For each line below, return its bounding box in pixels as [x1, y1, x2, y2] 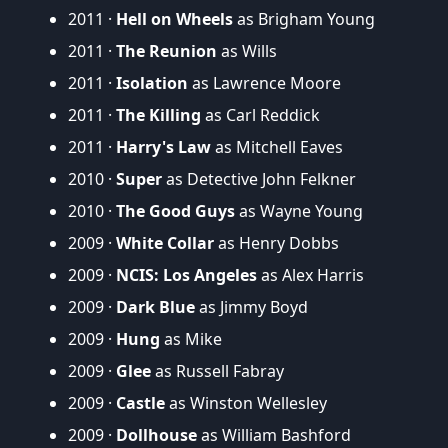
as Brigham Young [233, 7, 375, 30]
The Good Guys [116, 199, 235, 222]
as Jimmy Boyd [195, 295, 308, 318]
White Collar [116, 231, 214, 254]
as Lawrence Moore [188, 71, 341, 94]
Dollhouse [116, 423, 197, 446]
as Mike [160, 327, 222, 350]
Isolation [116, 71, 188, 94]
